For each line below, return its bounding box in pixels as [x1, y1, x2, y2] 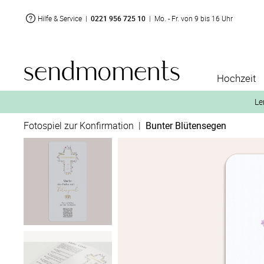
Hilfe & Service [38, 14, 82, 23]
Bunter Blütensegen [146, 119, 226, 132]
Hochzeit [217, 71, 256, 85]
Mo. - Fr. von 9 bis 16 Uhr [154, 14, 233, 23]
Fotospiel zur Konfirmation [24, 119, 134, 132]
